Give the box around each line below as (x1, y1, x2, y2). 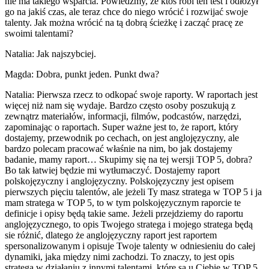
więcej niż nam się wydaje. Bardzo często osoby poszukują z (5, 100, 235, 110)
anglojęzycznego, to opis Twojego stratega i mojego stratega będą (5, 219, 253, 229)
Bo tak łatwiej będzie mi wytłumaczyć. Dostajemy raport (5, 165, 220, 175)
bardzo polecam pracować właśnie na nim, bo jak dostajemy (5, 143, 232, 154)
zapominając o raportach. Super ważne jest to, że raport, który (5, 121, 238, 132)
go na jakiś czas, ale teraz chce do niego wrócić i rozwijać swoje (5, 6, 248, 17)
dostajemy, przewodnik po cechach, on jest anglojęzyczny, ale (5, 132, 239, 143)
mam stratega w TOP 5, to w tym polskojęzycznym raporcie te (5, 197, 241, 208)
